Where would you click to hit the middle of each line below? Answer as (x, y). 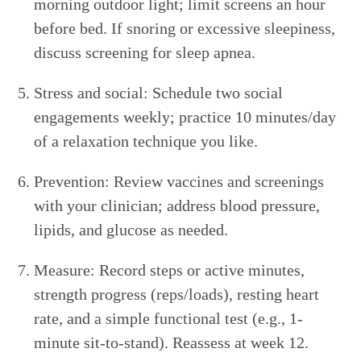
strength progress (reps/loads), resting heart (177, 295)
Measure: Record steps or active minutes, (170, 270)
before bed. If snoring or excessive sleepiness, (185, 29)
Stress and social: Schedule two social (159, 93)
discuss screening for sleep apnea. (145, 53)
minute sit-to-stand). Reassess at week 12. (172, 343)
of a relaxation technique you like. (146, 141)
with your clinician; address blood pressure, (177, 206)
